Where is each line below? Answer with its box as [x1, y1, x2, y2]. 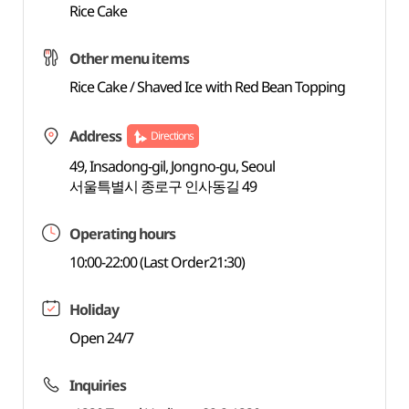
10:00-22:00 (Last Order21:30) [68, 252, 245, 272]
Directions [150, 128, 194, 143]
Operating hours [68, 224, 176, 244]
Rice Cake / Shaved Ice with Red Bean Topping [68, 77, 346, 97]
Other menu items [68, 48, 190, 68]
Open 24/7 [68, 328, 134, 348]
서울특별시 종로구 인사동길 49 [68, 176, 257, 196]
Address [68, 126, 121, 146]
